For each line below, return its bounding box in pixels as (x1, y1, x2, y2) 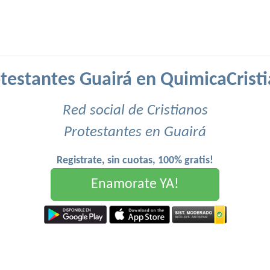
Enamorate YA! (91, 177, 179, 192)
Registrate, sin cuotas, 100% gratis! (57, 155, 213, 166)
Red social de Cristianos (62, 103, 208, 118)
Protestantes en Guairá (64, 125, 206, 140)
